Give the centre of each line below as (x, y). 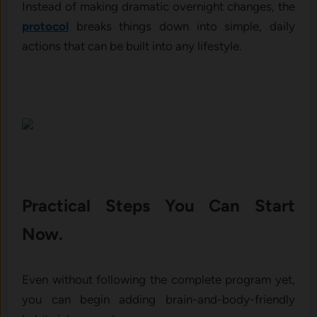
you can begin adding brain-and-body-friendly (158, 299)
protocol (46, 26)
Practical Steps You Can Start (158, 205)
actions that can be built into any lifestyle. (132, 46)
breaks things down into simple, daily (182, 26)
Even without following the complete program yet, (158, 279)
